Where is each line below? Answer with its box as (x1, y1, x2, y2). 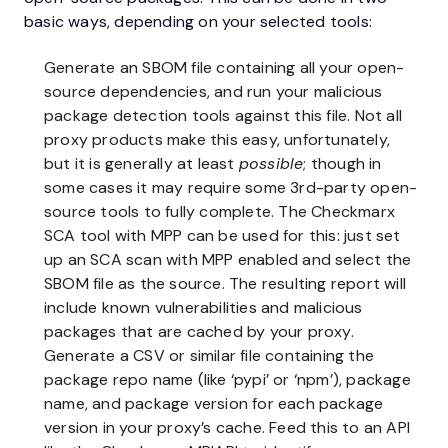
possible (238, 153, 304, 175)
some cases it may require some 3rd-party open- (44, 177, 418, 199)
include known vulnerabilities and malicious (44, 297, 363, 319)
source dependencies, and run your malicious (44, 81, 383, 103)
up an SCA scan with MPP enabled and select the (44, 249, 412, 271)
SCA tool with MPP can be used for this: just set (44, 225, 401, 247)
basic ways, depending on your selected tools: (24, 11, 373, 33)
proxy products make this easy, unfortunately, (44, 129, 391, 151)
